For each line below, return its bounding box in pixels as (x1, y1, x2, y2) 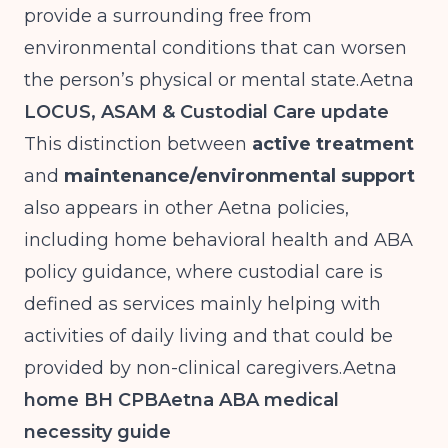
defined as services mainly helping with (24, 293, 381, 315)
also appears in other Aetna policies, (24, 197, 349, 219)
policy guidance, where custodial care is (24, 261, 383, 283)
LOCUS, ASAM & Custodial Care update (24, 101, 389, 123)
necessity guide (24, 421, 171, 443)
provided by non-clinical (24, 357, 246, 379)
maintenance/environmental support (64, 165, 415, 187)
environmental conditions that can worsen (24, 37, 407, 59)
